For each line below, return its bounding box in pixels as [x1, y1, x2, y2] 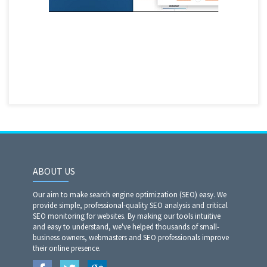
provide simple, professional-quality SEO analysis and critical [33, 200, 228, 210]
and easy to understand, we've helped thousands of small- [33, 222, 219, 232]
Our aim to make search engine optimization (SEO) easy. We [33, 190, 226, 200]
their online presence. [33, 243, 101, 253]
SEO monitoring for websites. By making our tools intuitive [33, 211, 221, 221]
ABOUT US [33, 165, 75, 177]
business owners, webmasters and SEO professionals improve [33, 232, 229, 243]
